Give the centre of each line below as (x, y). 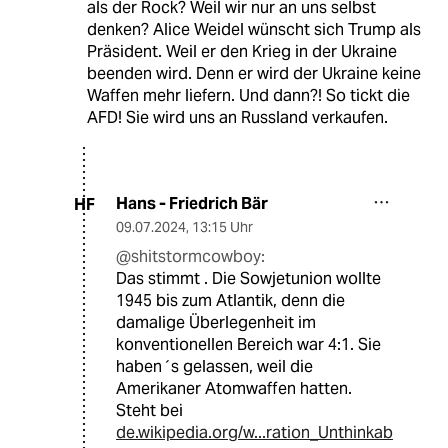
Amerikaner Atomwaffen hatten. (234, 389)
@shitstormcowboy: (190, 257)
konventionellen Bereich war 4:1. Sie (248, 345)
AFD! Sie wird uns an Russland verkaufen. (237, 118)
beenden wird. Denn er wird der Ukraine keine (253, 74)
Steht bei (149, 411)
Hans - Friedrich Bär (192, 204)
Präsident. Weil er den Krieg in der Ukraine (241, 52)
